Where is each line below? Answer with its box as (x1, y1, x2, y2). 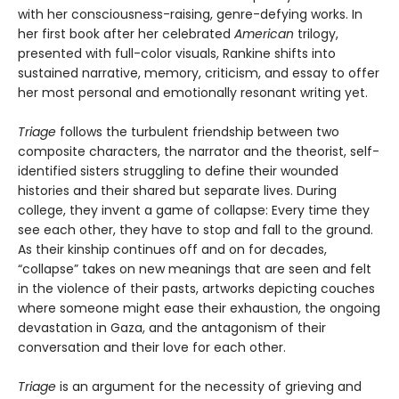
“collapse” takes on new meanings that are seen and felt (18, 259, 371, 278)
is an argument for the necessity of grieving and (56, 377, 362, 395)
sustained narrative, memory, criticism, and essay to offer (18, 63, 379, 82)
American (234, 24, 294, 43)
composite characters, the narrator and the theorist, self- (18, 142, 379, 160)
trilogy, (294, 24, 338, 43)
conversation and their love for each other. (18, 338, 286, 356)
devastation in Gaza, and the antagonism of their (18, 318, 326, 337)
